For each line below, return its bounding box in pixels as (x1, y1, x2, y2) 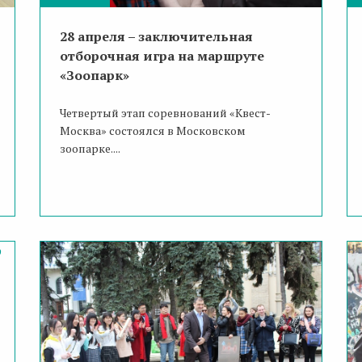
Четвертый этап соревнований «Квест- (59, 105, 271, 121)
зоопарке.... (59, 141, 120, 157)
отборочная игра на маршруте (59, 47, 264, 65)
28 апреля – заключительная (59, 27, 253, 46)
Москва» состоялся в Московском (59, 123, 246, 139)
